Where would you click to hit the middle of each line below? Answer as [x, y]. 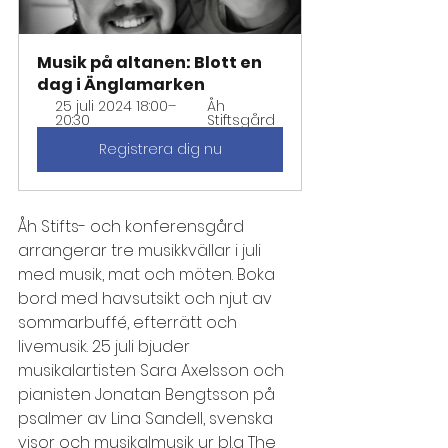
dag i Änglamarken [121, 84]
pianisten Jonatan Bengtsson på [148, 394]
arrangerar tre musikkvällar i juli [141, 250]
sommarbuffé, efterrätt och [129, 322]
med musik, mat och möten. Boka [148, 274]
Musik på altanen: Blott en [151, 62]
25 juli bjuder [143, 346]
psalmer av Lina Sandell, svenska [147, 418]
